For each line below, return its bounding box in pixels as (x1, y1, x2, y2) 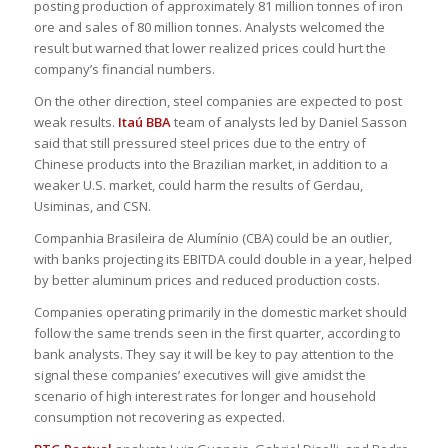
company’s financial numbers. (33, 59, 215, 78)
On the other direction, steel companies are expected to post (33, 91, 402, 110)
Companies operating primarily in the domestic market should (33, 302, 407, 321)
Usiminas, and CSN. (33, 196, 151, 215)
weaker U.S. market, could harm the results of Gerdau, (33, 175, 363, 194)
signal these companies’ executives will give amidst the (33, 365, 366, 384)
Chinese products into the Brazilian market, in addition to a (33, 154, 388, 173)
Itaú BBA (117, 112, 171, 131)
